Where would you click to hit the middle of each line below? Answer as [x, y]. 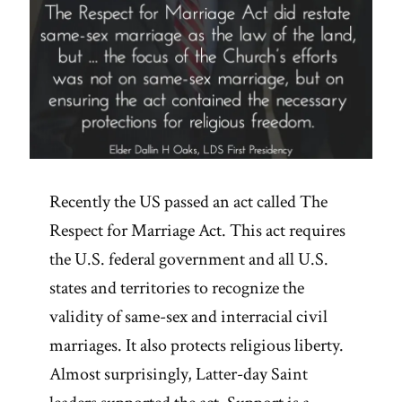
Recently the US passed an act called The [188, 202]
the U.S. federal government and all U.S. [189, 260]
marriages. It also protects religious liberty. [197, 346]
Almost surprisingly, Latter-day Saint [179, 375]
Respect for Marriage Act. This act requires [197, 231]
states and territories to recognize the [177, 288]
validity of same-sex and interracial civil [188, 317]
